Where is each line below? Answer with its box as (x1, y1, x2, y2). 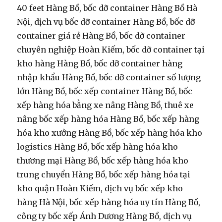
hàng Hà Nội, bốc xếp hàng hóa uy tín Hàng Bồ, (17, 197, 201, 208)
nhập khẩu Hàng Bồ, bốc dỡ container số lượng (17, 72, 201, 83)
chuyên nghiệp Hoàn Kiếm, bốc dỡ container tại (17, 45, 205, 55)
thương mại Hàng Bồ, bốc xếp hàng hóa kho (17, 156, 189, 166)
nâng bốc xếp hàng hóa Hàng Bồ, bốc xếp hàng (17, 114, 200, 124)
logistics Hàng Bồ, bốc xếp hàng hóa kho (17, 142, 178, 152)
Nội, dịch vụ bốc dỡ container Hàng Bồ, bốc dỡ (17, 17, 195, 27)
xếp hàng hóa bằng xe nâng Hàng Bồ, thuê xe (17, 100, 194, 111)
